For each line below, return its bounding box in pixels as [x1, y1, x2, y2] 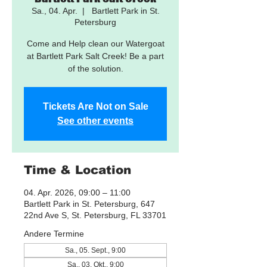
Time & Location [24, 163, 131, 176]
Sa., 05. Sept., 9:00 [65, 246, 126, 254]
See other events [57, 116, 133, 126]
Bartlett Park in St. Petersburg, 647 [24, 199, 155, 209]
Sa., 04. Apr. [31, 6, 77, 15]
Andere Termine [24, 229, 84, 238]
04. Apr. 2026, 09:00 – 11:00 [24, 188, 131, 197]
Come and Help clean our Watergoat [26, 39, 164, 48]
